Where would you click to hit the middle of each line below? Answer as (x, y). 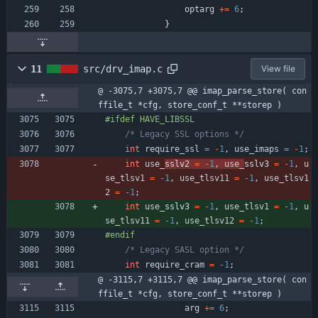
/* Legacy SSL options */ (185, 135)
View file (278, 69)
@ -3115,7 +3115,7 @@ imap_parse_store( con (202, 280)
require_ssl (172, 149)
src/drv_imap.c (123, 69)
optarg (199, 10)
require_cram (175, 265)
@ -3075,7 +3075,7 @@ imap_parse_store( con (202, 91)
